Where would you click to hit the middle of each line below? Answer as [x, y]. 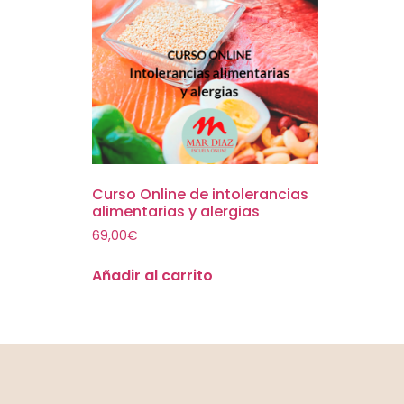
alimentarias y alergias [176, 211]
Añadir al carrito [152, 276]
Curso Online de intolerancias [200, 194]
